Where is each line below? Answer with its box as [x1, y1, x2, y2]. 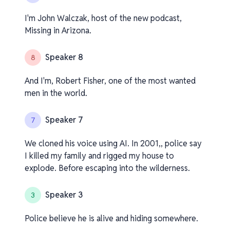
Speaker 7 [45, 114, 83, 125]
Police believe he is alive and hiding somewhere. [25, 213, 198, 224]
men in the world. [25, 88, 87, 99]
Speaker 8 [45, 52, 83, 63]
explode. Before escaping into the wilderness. [25, 163, 190, 174]
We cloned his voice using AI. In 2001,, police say [25, 138, 202, 149]
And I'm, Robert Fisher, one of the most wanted [25, 75, 196, 86]
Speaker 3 [45, 189, 83, 200]
